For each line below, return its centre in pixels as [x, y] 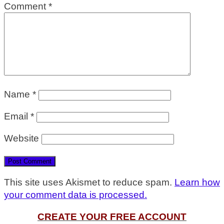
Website [21, 138]
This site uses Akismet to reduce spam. [89, 182]
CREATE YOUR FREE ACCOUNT [112, 217]
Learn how [197, 182]
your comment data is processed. [75, 195]
